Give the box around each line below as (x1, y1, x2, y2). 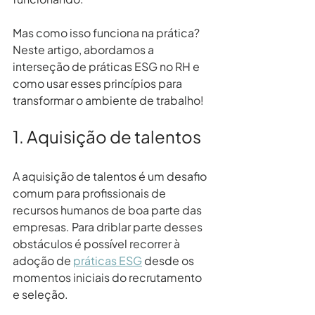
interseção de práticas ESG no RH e (13, 58, 202, 74)
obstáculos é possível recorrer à (13, 236, 182, 251)
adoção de (13, 252, 73, 268)
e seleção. (13, 286, 68, 302)
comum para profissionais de (13, 185, 168, 200)
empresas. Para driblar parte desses (13, 219, 205, 234)
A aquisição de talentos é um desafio (13, 168, 209, 184)
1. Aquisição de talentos (13, 125, 201, 147)
